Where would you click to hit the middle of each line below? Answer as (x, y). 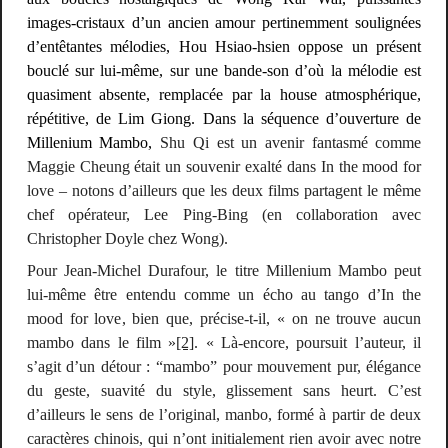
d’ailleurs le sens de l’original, (125, 415)
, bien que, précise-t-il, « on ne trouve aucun (271, 319)
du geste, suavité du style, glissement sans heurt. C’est (224, 391)
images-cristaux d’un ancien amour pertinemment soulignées (224, 22)
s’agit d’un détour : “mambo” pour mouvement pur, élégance (224, 367)
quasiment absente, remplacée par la (153, 94)
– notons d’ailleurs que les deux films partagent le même (237, 190)
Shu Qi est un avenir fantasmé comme (287, 142)
